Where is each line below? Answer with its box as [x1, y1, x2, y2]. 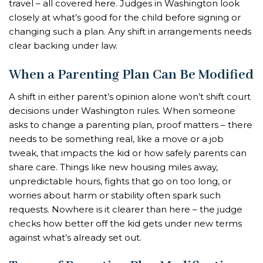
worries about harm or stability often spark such [9, 189, 221, 201]
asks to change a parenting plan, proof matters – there [9, 119, 252, 130]
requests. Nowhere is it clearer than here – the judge [9, 203, 242, 215]
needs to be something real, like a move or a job [9, 133, 224, 144]
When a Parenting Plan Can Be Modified [9, 66, 254, 83]
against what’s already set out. [9, 231, 141, 243]
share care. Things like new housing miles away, [9, 161, 218, 173]
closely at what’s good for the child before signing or [9, 12, 241, 23]
